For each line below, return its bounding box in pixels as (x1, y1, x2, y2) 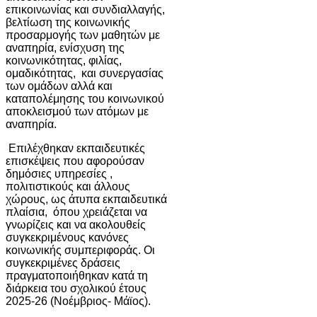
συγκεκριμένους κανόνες (6, 231, 129, 243)
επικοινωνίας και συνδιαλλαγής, (6, 3, 165, 16)
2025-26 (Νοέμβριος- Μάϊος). (6, 294, 151, 307)
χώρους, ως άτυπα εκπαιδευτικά (6, 192, 167, 205)
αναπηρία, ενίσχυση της (6, 41, 125, 54)
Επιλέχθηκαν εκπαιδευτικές (6, 142, 145, 154)
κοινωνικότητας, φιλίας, (6, 54, 122, 67)
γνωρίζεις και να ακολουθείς (6, 218, 146, 231)
